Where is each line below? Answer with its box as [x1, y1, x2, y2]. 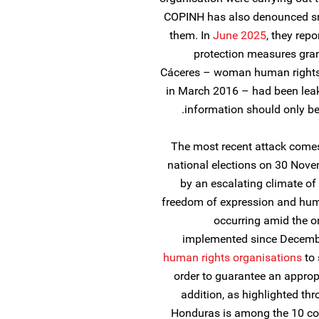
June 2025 [213, 28, 266, 42]
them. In [169, 28, 213, 42]
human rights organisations [163, 251, 302, 264]
